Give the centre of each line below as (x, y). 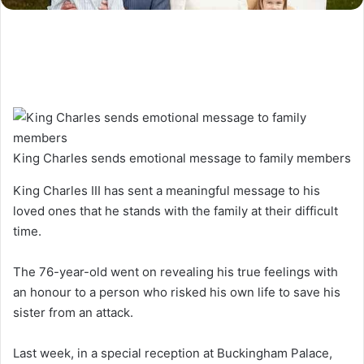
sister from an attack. (73, 313)
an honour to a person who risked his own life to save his (177, 292)
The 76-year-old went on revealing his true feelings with (175, 272)
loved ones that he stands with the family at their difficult (175, 211)
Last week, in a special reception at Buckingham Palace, (173, 353)
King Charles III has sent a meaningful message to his (167, 191)
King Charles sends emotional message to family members (182, 158)
